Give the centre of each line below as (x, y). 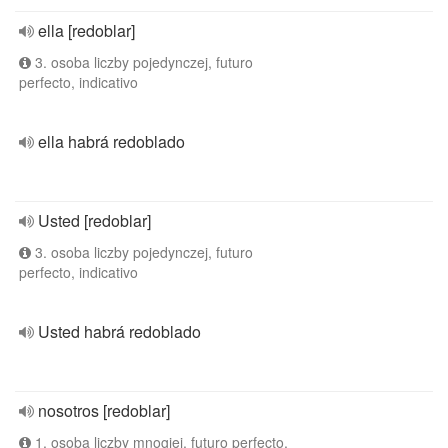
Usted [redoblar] (94, 220)
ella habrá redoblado (111, 141)
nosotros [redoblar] (104, 410)
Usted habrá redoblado (119, 331)
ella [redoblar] (86, 30)
